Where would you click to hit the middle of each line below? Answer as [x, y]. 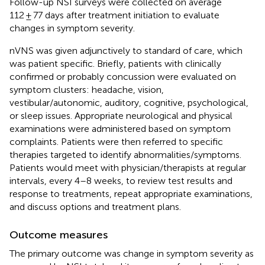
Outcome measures [59, 235]
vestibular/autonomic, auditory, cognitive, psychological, [129, 102]
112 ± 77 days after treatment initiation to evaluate [114, 15]
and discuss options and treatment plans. [95, 206]
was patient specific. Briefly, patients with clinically [115, 63]
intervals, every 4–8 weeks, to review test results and [121, 180]
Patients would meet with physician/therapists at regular [128, 167]
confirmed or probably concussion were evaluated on [123, 76]
